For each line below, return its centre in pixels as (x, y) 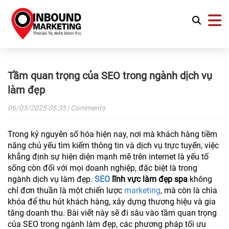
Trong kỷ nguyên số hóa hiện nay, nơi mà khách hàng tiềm (112, 134)
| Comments (86, 108)
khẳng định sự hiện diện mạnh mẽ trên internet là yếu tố (108, 157)
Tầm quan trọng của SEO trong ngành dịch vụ (110, 76)
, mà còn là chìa (189, 190)
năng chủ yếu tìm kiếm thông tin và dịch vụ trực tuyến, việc (113, 145)
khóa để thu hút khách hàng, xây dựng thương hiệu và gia (112, 202)
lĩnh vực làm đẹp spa (149, 179)
